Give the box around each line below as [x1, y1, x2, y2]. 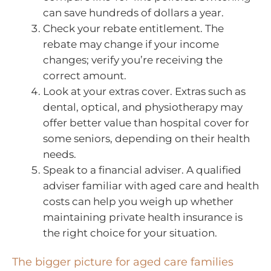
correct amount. [43, 69, 126, 82]
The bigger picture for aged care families [12, 255, 233, 269]
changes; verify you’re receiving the [43, 53, 223, 66]
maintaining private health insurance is [43, 211, 243, 223]
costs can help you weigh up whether [43, 195, 233, 207]
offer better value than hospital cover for [43, 116, 249, 129]
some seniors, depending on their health [43, 132, 250, 145]
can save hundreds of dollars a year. [43, 6, 224, 19]
